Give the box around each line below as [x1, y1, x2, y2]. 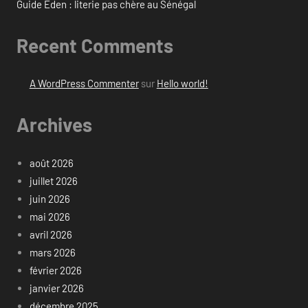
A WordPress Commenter [29, 77, 139, 90]
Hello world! [156, 77, 208, 90]
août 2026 [29, 156, 74, 169]
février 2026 [29, 263, 82, 276]
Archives [16, 113, 92, 137]
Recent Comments [16, 33, 173, 57]
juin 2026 [29, 192, 70, 205]
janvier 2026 [29, 281, 84, 294]
